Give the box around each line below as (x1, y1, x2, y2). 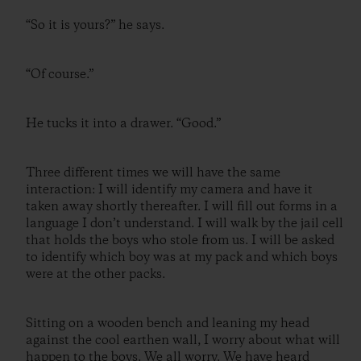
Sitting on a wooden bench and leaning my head (26, 315, 309, 333)
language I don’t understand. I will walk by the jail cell (26, 215, 343, 233)
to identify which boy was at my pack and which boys (26, 249, 338, 267)
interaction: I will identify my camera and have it (26, 181, 313, 199)
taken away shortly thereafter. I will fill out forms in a (26, 198, 338, 216)
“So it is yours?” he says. (26, 17, 164, 35)
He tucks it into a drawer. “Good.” (26, 115, 221, 133)
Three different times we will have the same (26, 164, 280, 182)
